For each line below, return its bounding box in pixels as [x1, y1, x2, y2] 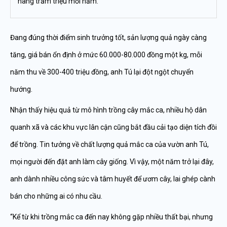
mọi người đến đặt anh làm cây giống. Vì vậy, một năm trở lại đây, [10, 158, 214, 166]
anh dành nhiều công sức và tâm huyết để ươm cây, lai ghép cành [10, 175, 215, 183]
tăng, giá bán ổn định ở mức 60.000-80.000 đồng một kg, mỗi [10, 51, 202, 59]
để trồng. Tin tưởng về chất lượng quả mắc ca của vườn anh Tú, [10, 140, 209, 148]
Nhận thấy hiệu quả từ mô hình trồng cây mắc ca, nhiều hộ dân [10, 106, 207, 114]
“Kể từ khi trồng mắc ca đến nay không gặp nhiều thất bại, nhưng [10, 213, 213, 221]
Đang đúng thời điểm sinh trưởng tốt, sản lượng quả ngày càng [10, 33, 207, 42]
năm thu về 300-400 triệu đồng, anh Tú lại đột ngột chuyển [10, 68, 194, 76]
